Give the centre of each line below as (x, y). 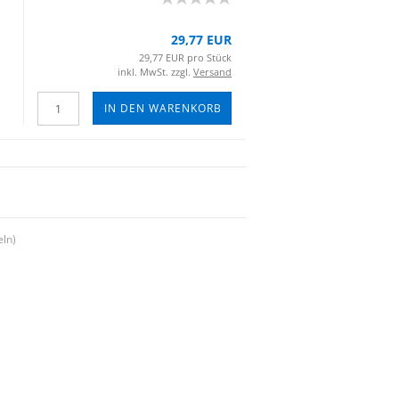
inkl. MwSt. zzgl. (155, 72)
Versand (212, 72)
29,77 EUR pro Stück (185, 57)
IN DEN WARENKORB (163, 108)
